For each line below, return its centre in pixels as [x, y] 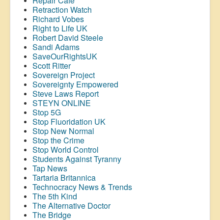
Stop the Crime [58, 140]
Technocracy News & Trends [82, 187]
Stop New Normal [63, 131]
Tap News [50, 168]
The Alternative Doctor [71, 205]
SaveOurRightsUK [65, 56]
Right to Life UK [60, 28]
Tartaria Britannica [64, 177]
